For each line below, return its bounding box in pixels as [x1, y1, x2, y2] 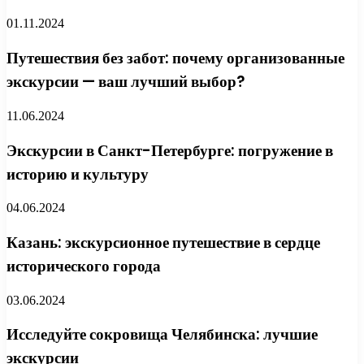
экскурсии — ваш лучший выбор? [6, 71, 245, 93]
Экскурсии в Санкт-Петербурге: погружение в [6, 139, 333, 162]
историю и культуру [6, 162, 149, 185]
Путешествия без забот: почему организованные [6, 47, 344, 70]
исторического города [6, 254, 161, 277]
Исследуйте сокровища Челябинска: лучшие [6, 323, 318, 346]
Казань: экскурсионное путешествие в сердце [6, 231, 320, 253]
